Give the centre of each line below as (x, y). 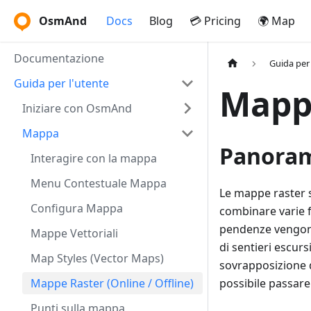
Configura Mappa (77, 208)
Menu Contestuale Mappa (99, 183)
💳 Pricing (215, 21)
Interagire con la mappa (94, 158)
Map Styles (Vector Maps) (97, 258)
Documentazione (59, 58)
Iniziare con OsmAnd (77, 108)
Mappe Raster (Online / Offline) (112, 283)
